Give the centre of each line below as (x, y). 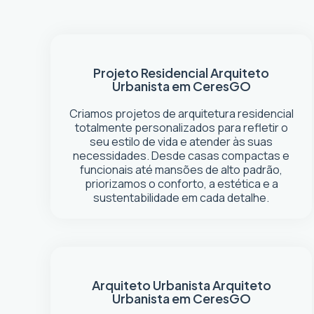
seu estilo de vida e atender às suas (182, 142)
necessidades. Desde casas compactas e (182, 156)
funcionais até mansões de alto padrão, (182, 170)
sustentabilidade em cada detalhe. (182, 198)
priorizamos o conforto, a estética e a (181, 184)
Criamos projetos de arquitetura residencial (181, 114)
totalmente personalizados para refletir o (181, 128)
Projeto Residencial (152, 73)
